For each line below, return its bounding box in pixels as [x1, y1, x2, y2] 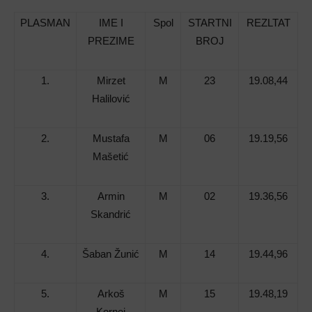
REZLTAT [246, 17, 290, 29]
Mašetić [93, 150, 129, 163]
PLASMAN [20, 17, 70, 29]
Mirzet [96, 75, 125, 87]
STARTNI [187, 17, 232, 29]
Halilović [91, 93, 130, 105]
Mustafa [92, 132, 130, 145]
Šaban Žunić [82, 248, 139, 260]
